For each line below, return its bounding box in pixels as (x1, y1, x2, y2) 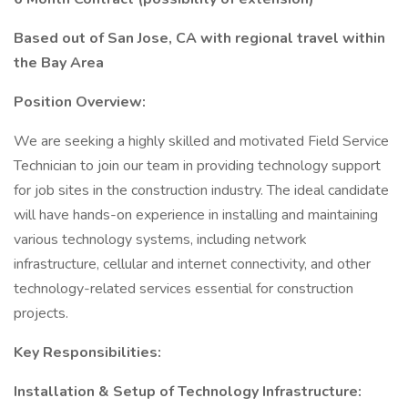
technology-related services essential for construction (14, 279, 353, 299)
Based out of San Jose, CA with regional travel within (14, 28, 385, 48)
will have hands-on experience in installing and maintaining (14, 205, 378, 225)
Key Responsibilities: (14, 342, 161, 362)
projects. (14, 303, 68, 323)
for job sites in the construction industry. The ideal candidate (14, 180, 389, 200)
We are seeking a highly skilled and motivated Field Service (14, 131, 389, 151)
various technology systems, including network (14, 229, 307, 250)
